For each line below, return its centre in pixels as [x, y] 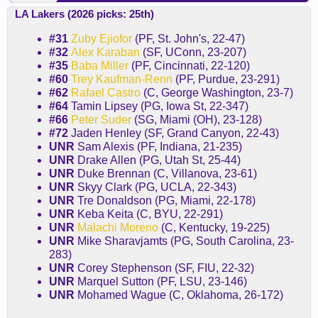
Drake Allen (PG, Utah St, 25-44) [159, 160]
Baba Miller [100, 65]
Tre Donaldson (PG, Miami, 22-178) [166, 200]
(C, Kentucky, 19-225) [214, 227]
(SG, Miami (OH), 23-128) [197, 119]
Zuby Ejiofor [102, 38]
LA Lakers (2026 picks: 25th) [84, 13]
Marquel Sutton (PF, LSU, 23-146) [162, 281]
